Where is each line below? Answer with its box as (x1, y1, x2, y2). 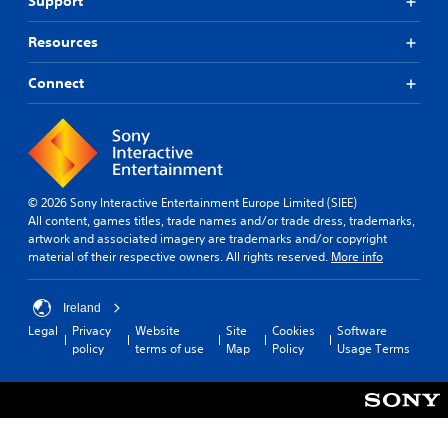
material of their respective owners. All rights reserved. (28, 248, 331, 265)
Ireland (63, 301, 101, 315)
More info (331, 248, 383, 265)
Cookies (271, 322, 315, 339)
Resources (28, 33, 98, 51)
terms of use (134, 340, 204, 357)
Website (134, 322, 180, 339)
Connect (28, 74, 84, 92)
